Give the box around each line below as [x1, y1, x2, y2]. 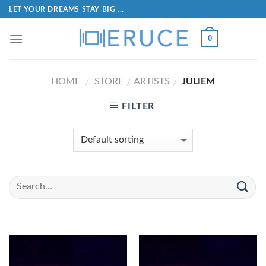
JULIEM [179, 77, 216, 86]
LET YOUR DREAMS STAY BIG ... [9, 5, 124, 13]
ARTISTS [133, 77, 170, 86]
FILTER [122, 102, 155, 111]
